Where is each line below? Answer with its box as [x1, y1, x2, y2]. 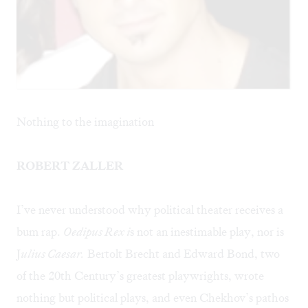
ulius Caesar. [21, 246, 85, 262]
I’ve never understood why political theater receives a [16, 202, 283, 218]
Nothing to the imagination [16, 114, 154, 130]
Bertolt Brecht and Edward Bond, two [85, 246, 280, 262]
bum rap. [16, 224, 63, 240]
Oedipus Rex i [63, 224, 130, 240]
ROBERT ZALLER [16, 158, 124, 174]
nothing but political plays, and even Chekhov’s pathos [16, 290, 289, 306]
